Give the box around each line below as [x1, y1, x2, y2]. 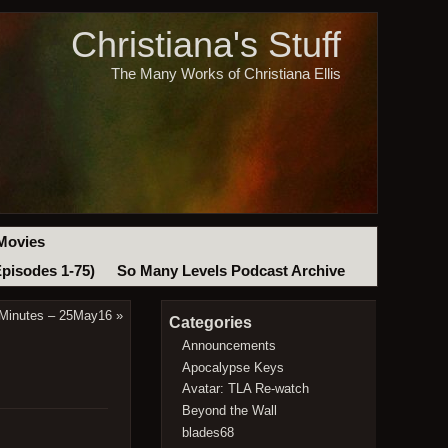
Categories [168, 314, 252, 332]
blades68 [182, 424, 235, 440]
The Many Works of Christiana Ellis [110, 65, 341, 82]
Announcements [182, 337, 277, 353]
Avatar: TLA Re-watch [182, 381, 310, 397]
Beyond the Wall [182, 402, 278, 418]
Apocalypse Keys [182, 359, 285, 375]
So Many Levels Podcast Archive [116, 263, 345, 280]
